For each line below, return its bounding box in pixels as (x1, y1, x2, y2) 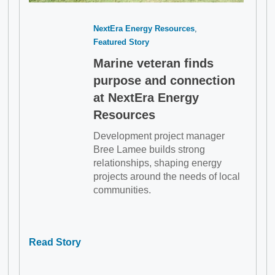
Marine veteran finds (93, 56, 214, 70)
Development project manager (93, 131, 225, 141)
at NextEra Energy (93, 91, 199, 104)
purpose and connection (93, 74, 235, 87)
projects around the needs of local (93, 171, 240, 182)
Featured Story (93, 37, 149, 47)
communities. (93, 185, 151, 195)
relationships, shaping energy (93, 158, 222, 168)
